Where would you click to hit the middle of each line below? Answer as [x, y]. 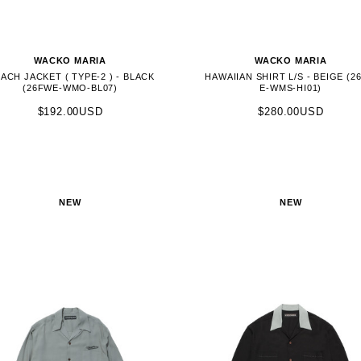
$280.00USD [291, 112]
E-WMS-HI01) [291, 87]
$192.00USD [70, 112]
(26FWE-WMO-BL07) [71, 87]
